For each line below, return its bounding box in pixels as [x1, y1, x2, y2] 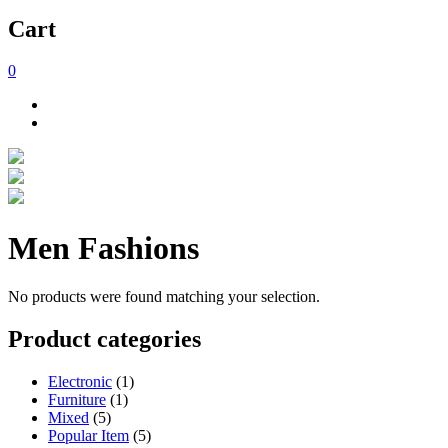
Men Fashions [8, 229, 199, 266]
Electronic [48, 373, 112, 391]
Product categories [8, 326, 201, 353]
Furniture [48, 391, 106, 409]
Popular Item [48, 427, 129, 445]
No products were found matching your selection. [8, 288, 320, 306]
